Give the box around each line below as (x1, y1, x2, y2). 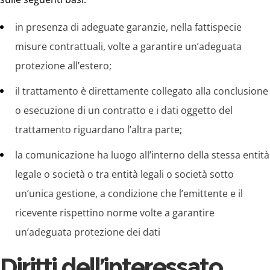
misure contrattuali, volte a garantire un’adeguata (15, 39, 242, 53)
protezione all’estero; (15, 58, 111, 72)
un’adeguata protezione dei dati (15, 225, 160, 239)
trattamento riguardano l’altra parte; (15, 122, 182, 136)
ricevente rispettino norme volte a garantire (15, 206, 215, 219)
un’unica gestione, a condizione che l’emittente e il (15, 186, 243, 200)
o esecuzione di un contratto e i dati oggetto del (15, 103, 233, 117)
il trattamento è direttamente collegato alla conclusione (15, 84, 268, 98)
